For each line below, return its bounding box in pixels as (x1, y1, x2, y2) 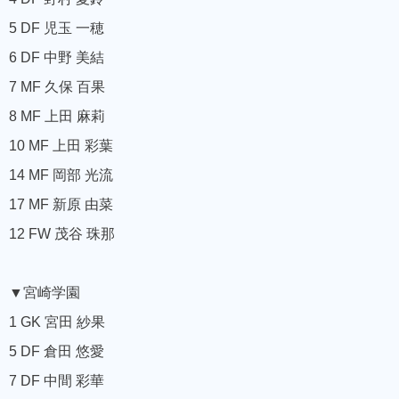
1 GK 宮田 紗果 (9, 314, 105, 330)
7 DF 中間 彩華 (9, 373, 104, 389)
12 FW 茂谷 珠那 (9, 226, 115, 242)
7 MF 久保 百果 (9, 79, 105, 95)
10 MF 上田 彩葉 (9, 138, 113, 154)
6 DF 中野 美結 (9, 50, 104, 66)
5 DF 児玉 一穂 (9, 20, 104, 37)
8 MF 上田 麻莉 (9, 109, 105, 125)
